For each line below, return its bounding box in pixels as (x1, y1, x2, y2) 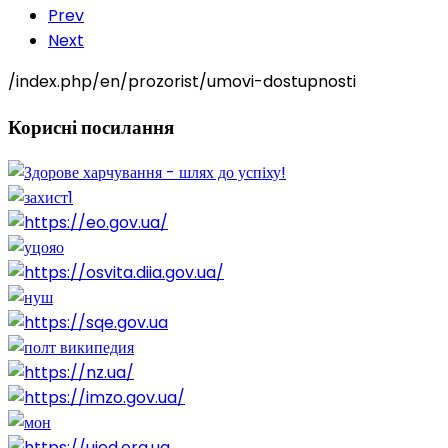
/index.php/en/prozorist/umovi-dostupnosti (8, 69, 356, 93)
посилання (81, 113, 174, 141)
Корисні (8, 113, 77, 141)
